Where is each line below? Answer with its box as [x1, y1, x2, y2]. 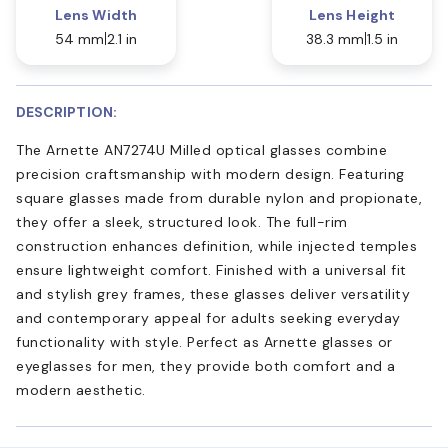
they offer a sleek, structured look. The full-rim [16, 212, 348, 231]
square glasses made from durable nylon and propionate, [16, 188, 422, 207]
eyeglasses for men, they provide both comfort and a [16, 356, 396, 375]
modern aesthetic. [16, 380, 146, 399]
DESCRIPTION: [16, 102, 117, 121]
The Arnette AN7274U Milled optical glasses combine [16, 140, 387, 159]
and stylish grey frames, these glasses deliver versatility [16, 284, 410, 303]
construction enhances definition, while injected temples [16, 236, 417, 255]
